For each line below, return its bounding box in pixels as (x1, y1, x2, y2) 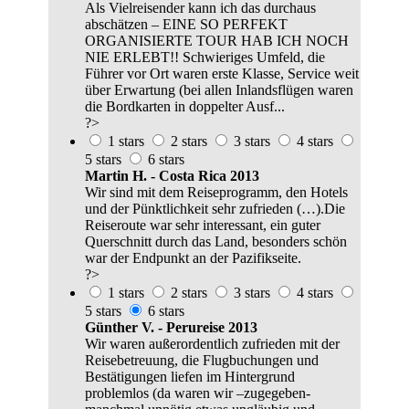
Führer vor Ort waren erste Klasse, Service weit (85, 66, 359, 82)
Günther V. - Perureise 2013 (85, 320, 257, 336)
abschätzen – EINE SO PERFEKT (85, 16, 288, 33)
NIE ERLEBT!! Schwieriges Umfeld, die (85, 49, 325, 66)
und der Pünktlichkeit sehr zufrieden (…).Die (85, 201, 345, 217)
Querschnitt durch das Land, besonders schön (85, 234, 347, 250)
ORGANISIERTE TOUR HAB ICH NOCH (85, 33, 349, 49)
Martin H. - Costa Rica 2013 (85, 168, 259, 184)
